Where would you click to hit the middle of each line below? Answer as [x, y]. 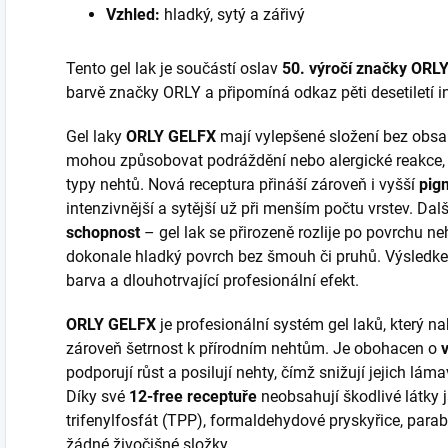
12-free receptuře [193, 396]
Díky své [97, 396]
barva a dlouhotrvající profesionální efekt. [212, 280]
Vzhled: [133, 14]
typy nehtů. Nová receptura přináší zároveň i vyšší [242, 184]
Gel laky [96, 136]
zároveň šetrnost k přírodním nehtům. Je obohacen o [253, 348]
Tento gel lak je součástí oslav [174, 68]
